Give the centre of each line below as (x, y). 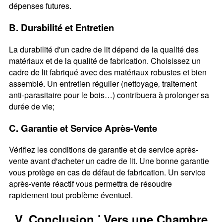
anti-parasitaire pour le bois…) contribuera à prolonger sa (109, 95)
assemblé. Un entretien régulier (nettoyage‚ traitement (103, 83)
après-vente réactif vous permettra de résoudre (90, 184)
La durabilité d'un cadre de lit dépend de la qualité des (104, 49)
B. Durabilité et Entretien (61, 28)
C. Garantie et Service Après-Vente (83, 128)
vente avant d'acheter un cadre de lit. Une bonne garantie (109, 161)
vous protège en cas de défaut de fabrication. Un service (107, 172)
